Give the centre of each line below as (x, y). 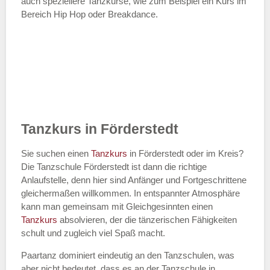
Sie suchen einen (56, 154)
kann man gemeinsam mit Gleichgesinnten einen (117, 207)
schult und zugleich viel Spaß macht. (93, 233)
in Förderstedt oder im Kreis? (187, 154)
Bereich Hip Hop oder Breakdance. (89, 14)
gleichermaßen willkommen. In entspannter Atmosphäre (130, 193)
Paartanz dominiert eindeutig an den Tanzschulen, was (128, 256)
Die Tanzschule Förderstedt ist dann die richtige (114, 167)
